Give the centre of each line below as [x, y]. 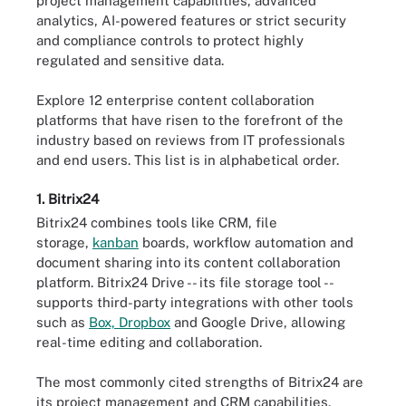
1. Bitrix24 [68, 198]
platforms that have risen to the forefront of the [190, 120]
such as [63, 322]
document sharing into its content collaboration [188, 262]
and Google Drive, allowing [258, 322]
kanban [116, 242]
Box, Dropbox [130, 322]
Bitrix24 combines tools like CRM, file [157, 222]
